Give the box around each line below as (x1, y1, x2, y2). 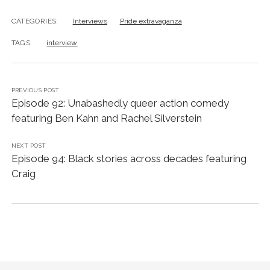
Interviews (72, 16, 107, 25)
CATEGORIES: (11, 16, 58, 25)
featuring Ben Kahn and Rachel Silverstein (11, 111, 202, 124)
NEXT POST (11, 142, 46, 149)
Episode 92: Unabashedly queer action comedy (11, 96, 229, 109)
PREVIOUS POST (11, 86, 60, 93)
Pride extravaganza (119, 16, 182, 25)
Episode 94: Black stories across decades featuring (11, 152, 246, 165)
